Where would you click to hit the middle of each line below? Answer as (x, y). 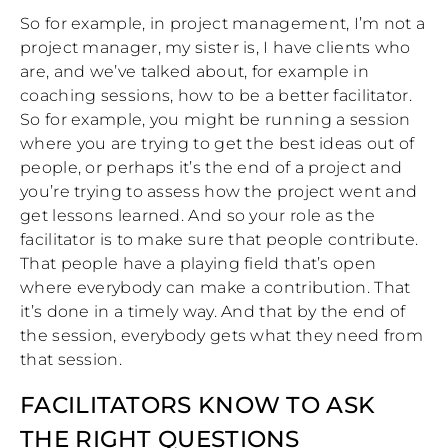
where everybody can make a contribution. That (215, 288)
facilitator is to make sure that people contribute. (219, 240)
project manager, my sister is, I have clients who (215, 48)
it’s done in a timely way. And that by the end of (213, 312)
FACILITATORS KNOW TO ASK (198, 405)
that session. (71, 360)
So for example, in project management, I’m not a (223, 24)
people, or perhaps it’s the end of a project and (211, 168)
